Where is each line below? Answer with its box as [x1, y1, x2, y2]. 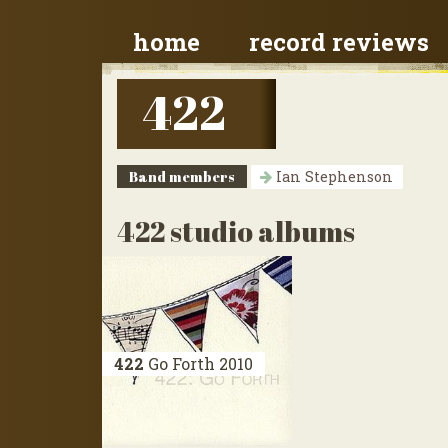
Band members [129, 167, 235, 186]
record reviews [249, 26, 430, 58]
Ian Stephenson [272, 167, 393, 186]
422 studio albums [117, 212, 355, 250]
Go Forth [144, 353, 219, 374]
